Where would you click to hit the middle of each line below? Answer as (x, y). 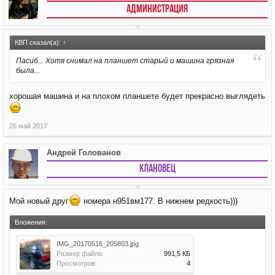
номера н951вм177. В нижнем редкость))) (159, 201)
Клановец (157, 169)
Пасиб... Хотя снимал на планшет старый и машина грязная (125, 61)
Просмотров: (77, 263)
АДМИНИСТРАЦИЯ (157, 10)
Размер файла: (80, 254)
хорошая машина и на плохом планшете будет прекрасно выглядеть (137, 96)
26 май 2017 (28, 126)
